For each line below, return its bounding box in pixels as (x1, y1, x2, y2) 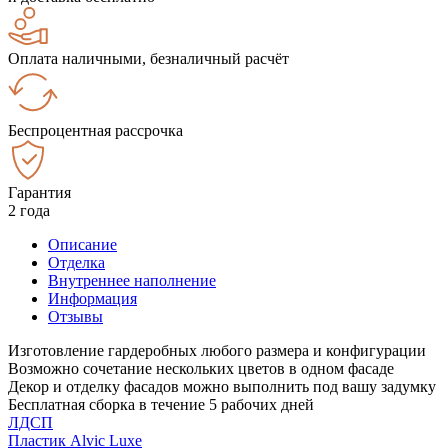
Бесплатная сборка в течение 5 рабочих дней (8, 395, 314, 413)
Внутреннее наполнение (48, 271, 216, 289)
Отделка (48, 253, 105, 271)
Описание (48, 235, 117, 253)
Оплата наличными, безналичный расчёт (8, 49, 289, 67)
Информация (48, 289, 137, 307)
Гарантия (8, 183, 71, 201)
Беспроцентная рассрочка (8, 121, 183, 139)
